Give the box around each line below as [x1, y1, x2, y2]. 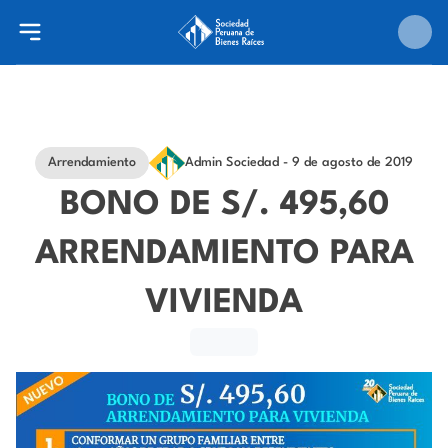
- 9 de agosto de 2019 [279, 156, 413, 169]
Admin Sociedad [185, 156, 279, 169]
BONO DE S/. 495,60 [59, 189, 389, 222]
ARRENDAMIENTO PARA [34, 238, 414, 271]
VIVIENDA [145, 287, 303, 320]
